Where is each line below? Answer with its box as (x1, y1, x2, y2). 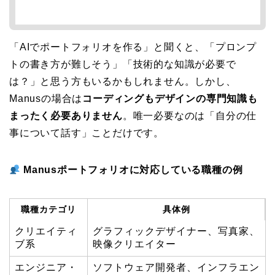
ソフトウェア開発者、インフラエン (93, 262, 260, 273)
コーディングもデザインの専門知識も (82, 93, 258, 104)
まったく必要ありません (9, 110, 123, 122)
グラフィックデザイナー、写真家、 (93, 226, 260, 237)
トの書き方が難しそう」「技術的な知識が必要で (9, 59, 236, 70)
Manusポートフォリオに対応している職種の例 (23, 165, 243, 176)
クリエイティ (15, 226, 77, 237)
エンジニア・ (15, 262, 77, 273)
